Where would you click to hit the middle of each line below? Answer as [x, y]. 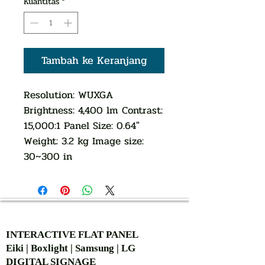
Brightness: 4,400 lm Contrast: [93, 110]
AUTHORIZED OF [95, 213]
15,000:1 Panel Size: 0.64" [82, 126]
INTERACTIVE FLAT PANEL [72, 235]
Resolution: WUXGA [68, 95]
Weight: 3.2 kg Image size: [84, 141]
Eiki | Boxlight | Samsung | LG [75, 248]
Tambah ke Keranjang [94, 60]
